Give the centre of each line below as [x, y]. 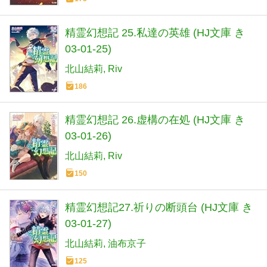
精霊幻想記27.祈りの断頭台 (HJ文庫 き [159, 207]
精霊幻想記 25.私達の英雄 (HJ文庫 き [155, 32]
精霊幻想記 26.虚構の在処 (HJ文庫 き [155, 120]
